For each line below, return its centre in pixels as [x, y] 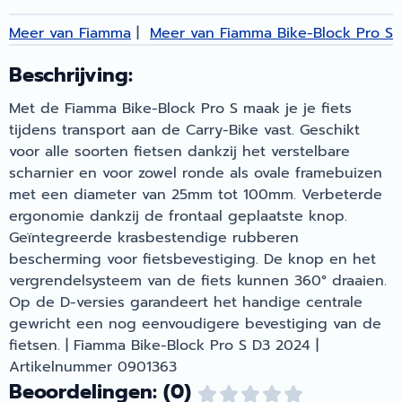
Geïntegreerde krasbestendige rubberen [154, 237]
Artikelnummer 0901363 [93, 367]
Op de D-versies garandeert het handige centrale [186, 302]
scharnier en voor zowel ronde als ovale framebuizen [196, 173]
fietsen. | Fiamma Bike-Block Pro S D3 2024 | [164, 345]
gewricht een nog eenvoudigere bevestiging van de [195, 323]
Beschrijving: [71, 74]
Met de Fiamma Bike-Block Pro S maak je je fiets [180, 108]
